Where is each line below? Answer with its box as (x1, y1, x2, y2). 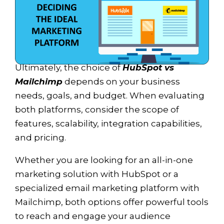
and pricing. (15, 132, 66, 142)
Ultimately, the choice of (15, 62, 122, 72)
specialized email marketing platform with (15, 182, 199, 193)
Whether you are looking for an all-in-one (15, 154, 193, 165)
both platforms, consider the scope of (15, 104, 179, 114)
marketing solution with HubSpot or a (15, 168, 178, 179)
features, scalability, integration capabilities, (15, 118, 202, 128)
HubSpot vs (122, 62, 174, 72)
